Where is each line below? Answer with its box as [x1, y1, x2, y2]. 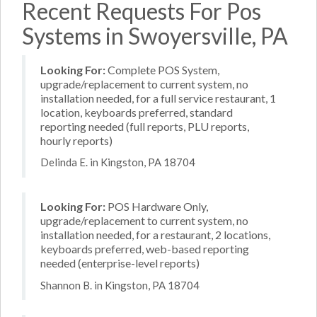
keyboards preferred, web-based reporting [40, 242, 249, 255]
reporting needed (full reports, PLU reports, [40, 119, 249, 133]
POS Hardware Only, [105, 200, 208, 213]
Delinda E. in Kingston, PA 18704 [40, 156, 195, 168]
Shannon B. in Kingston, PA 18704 [40, 278, 200, 292]
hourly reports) [40, 133, 113, 147]
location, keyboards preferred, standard [40, 105, 233, 119]
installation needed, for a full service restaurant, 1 [40, 91, 276, 105]
